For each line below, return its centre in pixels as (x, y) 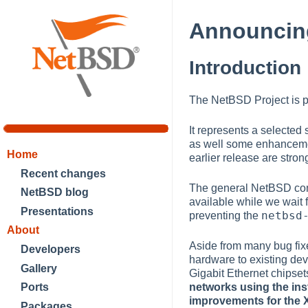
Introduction (245, 67)
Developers (51, 249)
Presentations (57, 211)
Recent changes (63, 173)
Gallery (39, 268)
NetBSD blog (55, 192)
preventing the (225, 215)
